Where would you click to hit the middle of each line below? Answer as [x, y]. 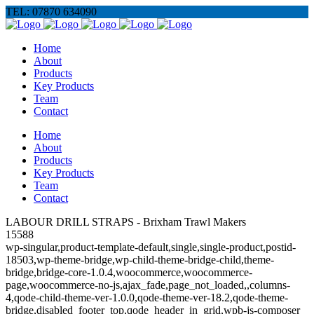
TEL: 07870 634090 [51, 12]
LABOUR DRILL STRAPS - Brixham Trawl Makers [126, 222]
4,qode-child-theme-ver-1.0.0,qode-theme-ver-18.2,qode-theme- [147, 298]
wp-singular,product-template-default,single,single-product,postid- [151, 247]
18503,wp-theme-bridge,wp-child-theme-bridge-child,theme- [140, 260]
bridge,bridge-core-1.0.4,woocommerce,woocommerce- [129, 272]
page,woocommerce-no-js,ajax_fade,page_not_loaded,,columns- [148, 285]
